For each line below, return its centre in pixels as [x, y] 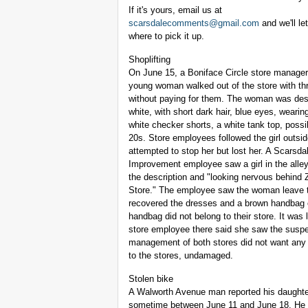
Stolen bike [151, 279]
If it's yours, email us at [175, 10]
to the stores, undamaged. [181, 256]
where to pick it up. [166, 36]
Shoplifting [150, 60]
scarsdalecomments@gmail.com [194, 23]
